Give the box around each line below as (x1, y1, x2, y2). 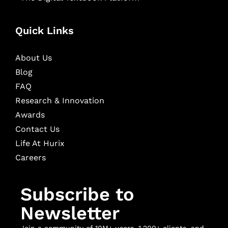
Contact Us (15, 124, 60, 134)
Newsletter (20, 203, 120, 224)
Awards (15, 110, 45, 120)
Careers (15, 153, 46, 162)
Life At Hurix (15, 138, 65, 148)
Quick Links (15, 24, 74, 37)
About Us (15, 53, 52, 63)
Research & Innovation (15, 96, 104, 105)
